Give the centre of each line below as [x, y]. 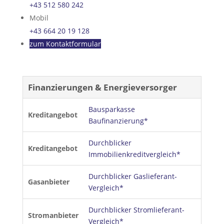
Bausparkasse [111, 109]
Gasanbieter [48, 182]
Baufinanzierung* [118, 121]
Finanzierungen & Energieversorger [102, 87]
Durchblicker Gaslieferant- [132, 176]
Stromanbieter [53, 215]
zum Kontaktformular [65, 44]
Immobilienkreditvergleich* [134, 154]
